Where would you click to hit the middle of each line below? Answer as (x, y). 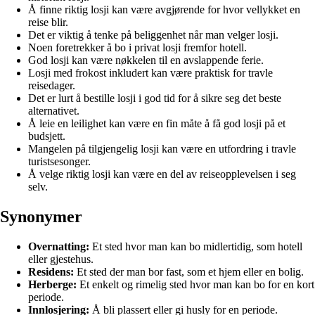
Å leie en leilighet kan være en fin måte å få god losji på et (157, 123)
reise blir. (48, 22)
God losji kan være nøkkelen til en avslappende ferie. (146, 60)
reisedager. (52, 85)
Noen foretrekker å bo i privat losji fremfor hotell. (137, 47)
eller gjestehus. (61, 259)
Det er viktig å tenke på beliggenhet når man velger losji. (153, 34)
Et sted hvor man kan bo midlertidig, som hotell (196, 246)
